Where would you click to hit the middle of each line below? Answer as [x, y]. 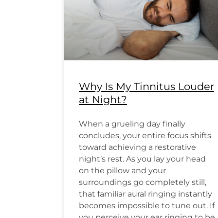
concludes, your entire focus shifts [145, 136]
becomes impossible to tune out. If [147, 206]
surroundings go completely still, [143, 182]
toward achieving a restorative [137, 147]
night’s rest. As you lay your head [142, 159]
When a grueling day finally [132, 124]
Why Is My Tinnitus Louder [146, 87]
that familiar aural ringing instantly [145, 194]
